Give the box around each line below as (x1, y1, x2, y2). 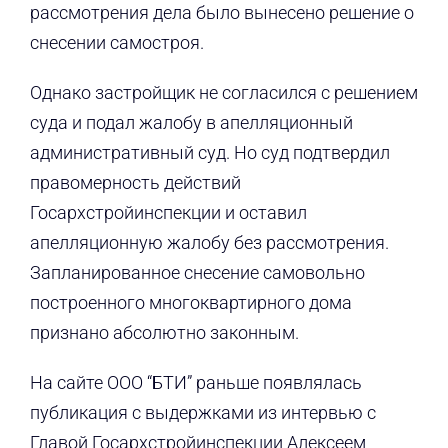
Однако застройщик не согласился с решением (29, 82, 418, 104)
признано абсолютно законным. (29, 322, 299, 344)
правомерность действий (29, 172, 241, 194)
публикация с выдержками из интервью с (29, 402, 376, 424)
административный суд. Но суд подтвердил (29, 142, 390, 164)
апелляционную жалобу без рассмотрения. (29, 232, 389, 254)
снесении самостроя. (29, 32, 204, 54)
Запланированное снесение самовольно (29, 262, 365, 284)
